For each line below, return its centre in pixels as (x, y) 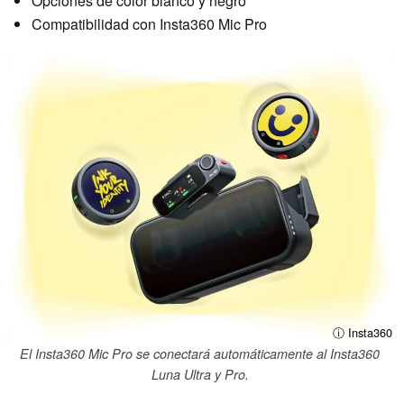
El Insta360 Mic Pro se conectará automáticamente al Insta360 (200, 353)
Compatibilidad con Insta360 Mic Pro (149, 24)
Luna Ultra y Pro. (200, 374)
